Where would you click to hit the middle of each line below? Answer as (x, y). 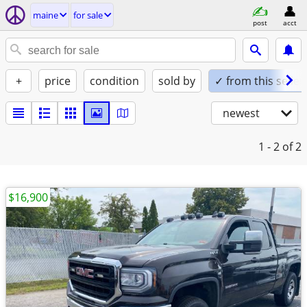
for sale (88, 15)
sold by (177, 81)
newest (241, 113)
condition (114, 81)
